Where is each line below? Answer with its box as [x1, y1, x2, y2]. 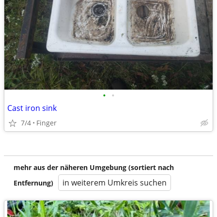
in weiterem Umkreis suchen [62, 177, 167, 188]
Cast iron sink [7, 103, 57, 113]
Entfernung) [14, 178, 53, 187]
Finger [36, 118, 57, 127]
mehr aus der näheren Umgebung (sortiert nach [14, 163, 174, 172]
